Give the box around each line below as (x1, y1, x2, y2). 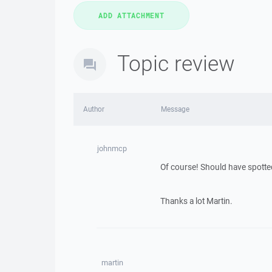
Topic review (117, 49, 235, 77)
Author (83, 104, 104, 114)
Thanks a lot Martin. (160, 195, 233, 206)
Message (160, 104, 189, 114)
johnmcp (97, 143, 127, 154)
